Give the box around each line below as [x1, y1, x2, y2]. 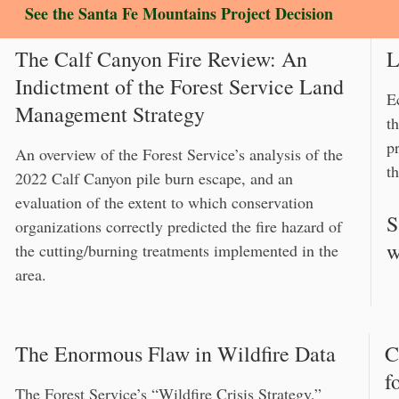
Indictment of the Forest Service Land [15, 72, 344, 102]
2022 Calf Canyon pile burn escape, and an [15, 167, 293, 190]
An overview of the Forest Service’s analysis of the [15, 143, 343, 166]
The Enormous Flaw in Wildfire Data [15, 339, 336, 369]
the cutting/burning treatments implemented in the [15, 240, 338, 262]
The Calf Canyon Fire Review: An [15, 45, 307, 74]
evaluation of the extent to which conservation [15, 191, 313, 214]
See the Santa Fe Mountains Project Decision [25, 2, 333, 26]
